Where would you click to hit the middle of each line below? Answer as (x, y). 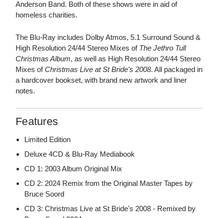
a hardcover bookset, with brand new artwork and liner (101, 80)
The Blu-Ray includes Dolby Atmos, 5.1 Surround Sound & (108, 37)
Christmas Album (43, 59)
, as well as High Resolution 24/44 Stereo (136, 59)
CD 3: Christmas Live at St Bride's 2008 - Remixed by (110, 209)
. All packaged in (177, 70)
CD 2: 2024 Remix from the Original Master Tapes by (109, 183)
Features (37, 122)
